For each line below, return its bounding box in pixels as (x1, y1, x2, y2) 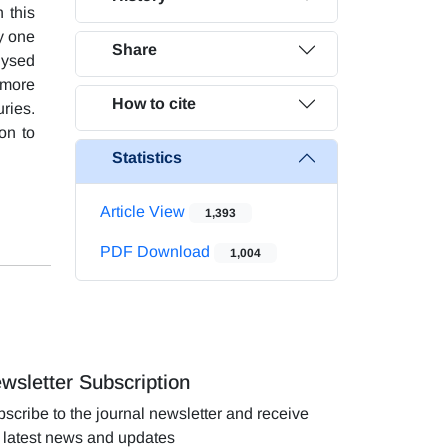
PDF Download (100, 242, 214, 260)
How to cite (112, 95, 196, 113)
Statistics (112, 149, 182, 167)
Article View (100, 202, 189, 220)
